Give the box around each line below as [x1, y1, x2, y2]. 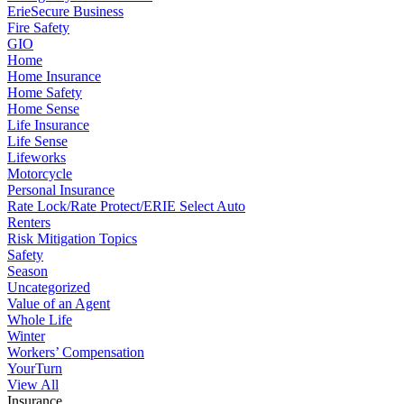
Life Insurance [7, 117, 89, 133]
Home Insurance [7, 69, 101, 85]
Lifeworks [7, 150, 66, 166]
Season [7, 263, 48, 280]
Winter [7, 328, 45, 344]
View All [7, 377, 59, 393]
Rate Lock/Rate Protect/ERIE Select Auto [7, 198, 245, 215]
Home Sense [7, 101, 79, 117]
